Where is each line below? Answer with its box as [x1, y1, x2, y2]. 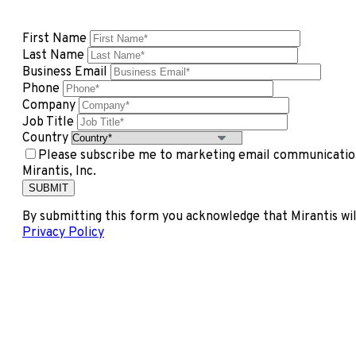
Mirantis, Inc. [22, 164, 96, 180]
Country [22, 130, 68, 146]
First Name [22, 31, 87, 47]
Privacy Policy [22, 225, 104, 241]
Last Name [22, 48, 84, 64]
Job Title [22, 114, 74, 130]
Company [22, 98, 75, 114]
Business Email [22, 64, 107, 80]
